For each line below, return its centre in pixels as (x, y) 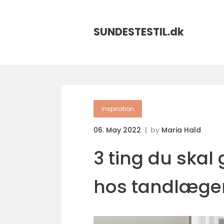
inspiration (118, 109)
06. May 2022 (118, 130)
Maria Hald (181, 130)
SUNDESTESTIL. (132, 32)
